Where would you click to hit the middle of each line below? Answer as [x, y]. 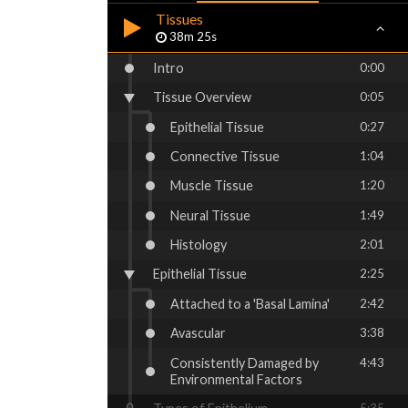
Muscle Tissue [212, 186]
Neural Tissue [211, 215]
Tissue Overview [203, 97]
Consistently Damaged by [245, 362]
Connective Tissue [225, 156]
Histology [199, 245]
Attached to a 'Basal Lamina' [250, 303]
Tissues [180, 20]
